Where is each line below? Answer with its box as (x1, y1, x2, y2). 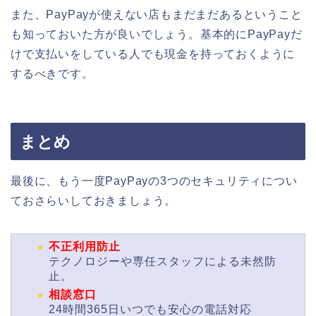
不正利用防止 (49, 240, 121, 253)
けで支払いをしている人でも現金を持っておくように (11, 48, 296, 61)
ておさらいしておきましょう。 (11, 194, 177, 207)
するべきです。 (11, 68, 94, 80)
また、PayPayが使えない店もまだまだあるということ (11, 8, 303, 21)
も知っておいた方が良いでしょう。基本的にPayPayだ (11, 28, 303, 41)
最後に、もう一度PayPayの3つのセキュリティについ (11, 174, 298, 187)
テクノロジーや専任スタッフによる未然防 (49, 255, 276, 267)
